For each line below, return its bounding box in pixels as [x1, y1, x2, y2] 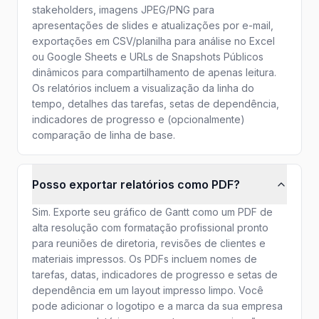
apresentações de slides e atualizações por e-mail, [32, 19, 273, 31]
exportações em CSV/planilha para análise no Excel [32, 35, 275, 47]
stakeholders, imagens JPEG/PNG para [32, 4, 214, 16]
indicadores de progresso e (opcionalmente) [32, 113, 245, 125]
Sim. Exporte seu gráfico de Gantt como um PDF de [32, 206, 273, 218]
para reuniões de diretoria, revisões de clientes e [32, 237, 266, 249]
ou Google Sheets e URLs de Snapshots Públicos [32, 51, 263, 63]
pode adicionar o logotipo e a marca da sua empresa [32, 300, 283, 312]
